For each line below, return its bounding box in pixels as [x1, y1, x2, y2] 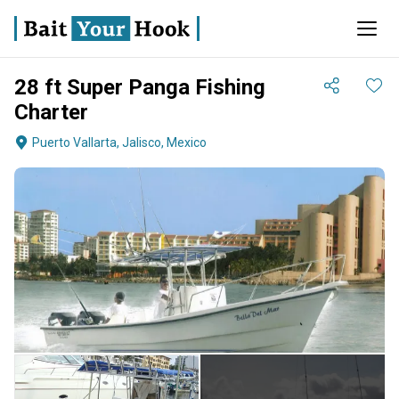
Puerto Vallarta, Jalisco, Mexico [32, 135, 207, 150]
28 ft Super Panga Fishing [14, 75, 265, 100]
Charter [14, 100, 88, 125]
